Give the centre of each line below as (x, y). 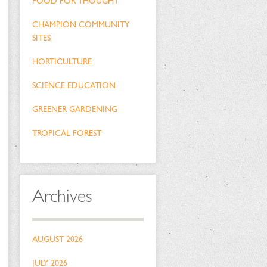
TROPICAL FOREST (66, 133)
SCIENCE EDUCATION (74, 86)
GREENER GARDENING (74, 109)
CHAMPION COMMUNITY (80, 25)
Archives (62, 196)
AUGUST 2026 (57, 239)
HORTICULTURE (62, 62)
